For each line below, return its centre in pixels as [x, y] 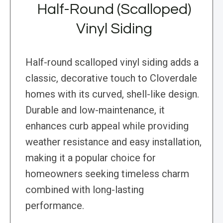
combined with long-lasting [85, 190]
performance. [55, 206]
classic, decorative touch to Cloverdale [111, 78]
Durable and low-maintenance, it [95, 110]
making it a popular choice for [91, 158]
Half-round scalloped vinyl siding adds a [112, 62]
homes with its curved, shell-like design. [112, 94]
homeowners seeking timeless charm [107, 174]
